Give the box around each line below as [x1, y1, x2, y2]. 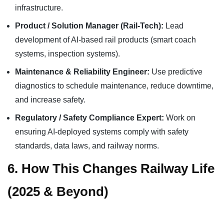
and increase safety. [15, 95, 85, 104]
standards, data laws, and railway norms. [15, 141, 159, 150]
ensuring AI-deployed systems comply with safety [15, 127, 188, 136]
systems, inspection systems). [15, 49, 120, 58]
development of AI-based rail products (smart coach [15, 35, 196, 44]
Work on [164, 113, 195, 122]
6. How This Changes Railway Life [7, 161, 214, 175]
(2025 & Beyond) [7, 184, 108, 198]
